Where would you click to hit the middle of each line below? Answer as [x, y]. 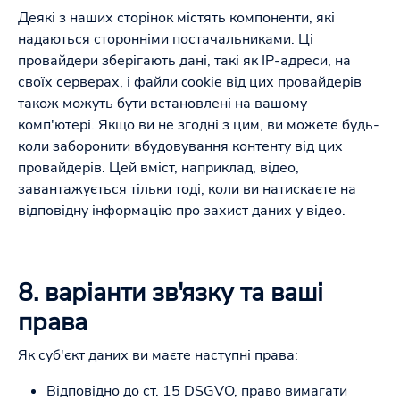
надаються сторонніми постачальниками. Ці [166, 39]
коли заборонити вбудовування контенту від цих [180, 146]
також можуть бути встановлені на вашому [162, 104]
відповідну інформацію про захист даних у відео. [182, 211]
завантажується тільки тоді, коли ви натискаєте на [187, 189]
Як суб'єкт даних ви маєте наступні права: [158, 355]
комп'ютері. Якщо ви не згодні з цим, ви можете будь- [199, 125]
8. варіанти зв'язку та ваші [171, 293]
